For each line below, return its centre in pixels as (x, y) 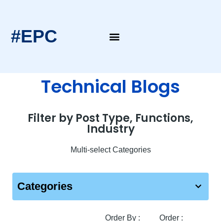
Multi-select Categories (110, 150)
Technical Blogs (110, 87)
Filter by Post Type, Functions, (110, 118)
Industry (110, 129)
